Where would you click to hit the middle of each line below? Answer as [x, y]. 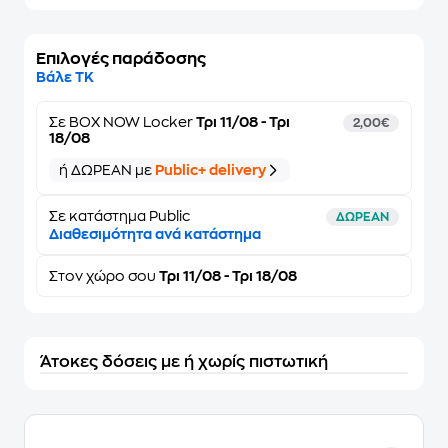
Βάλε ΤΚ [65, 77]
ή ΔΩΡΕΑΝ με [107, 170]
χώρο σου [121, 276]
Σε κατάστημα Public [119, 216]
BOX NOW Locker [131, 122]
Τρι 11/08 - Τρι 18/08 [226, 276]
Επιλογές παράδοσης [121, 59]
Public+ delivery [210, 170]
